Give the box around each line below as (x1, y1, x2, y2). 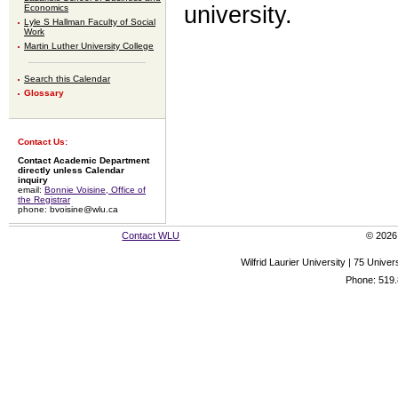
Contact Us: (18, 136, 68, 147)
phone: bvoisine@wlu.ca (18, 203, 118, 214)
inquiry (18, 174, 48, 185)
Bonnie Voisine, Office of (44, 184, 146, 195)
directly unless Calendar (18, 164, 124, 175)
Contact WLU (122, 229, 180, 241)
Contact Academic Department (18, 155, 149, 165)
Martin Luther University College (24, 41, 155, 52)
